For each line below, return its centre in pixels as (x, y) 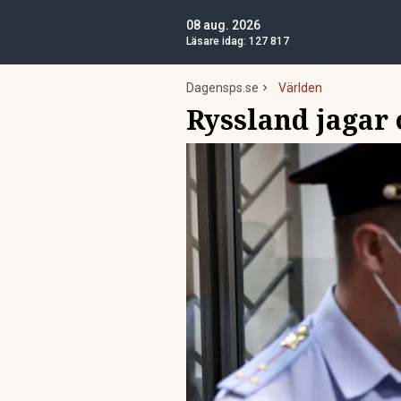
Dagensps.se (222, 88)
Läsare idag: (218, 41)
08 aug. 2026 (223, 25)
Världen (300, 88)
